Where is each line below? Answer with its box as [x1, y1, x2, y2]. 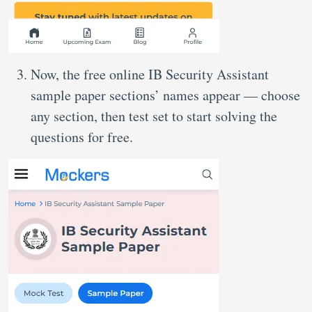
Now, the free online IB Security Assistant [31, 65, 269, 84]
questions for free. [31, 127, 133, 146]
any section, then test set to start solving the [31, 107, 277, 125]
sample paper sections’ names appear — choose [31, 86, 300, 104]
